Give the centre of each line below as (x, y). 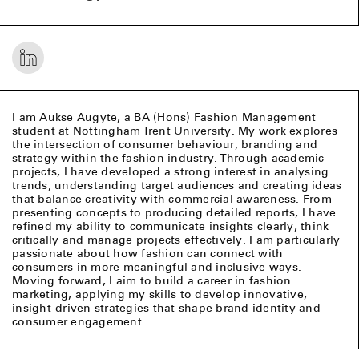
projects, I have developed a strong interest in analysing (171, 172)
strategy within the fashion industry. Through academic (168, 158)
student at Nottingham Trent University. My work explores (175, 131)
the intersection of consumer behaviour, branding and (165, 145)
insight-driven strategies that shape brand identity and (166, 308)
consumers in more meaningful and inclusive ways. (157, 267)
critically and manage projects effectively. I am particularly (176, 240)
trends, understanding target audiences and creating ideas (177, 186)
